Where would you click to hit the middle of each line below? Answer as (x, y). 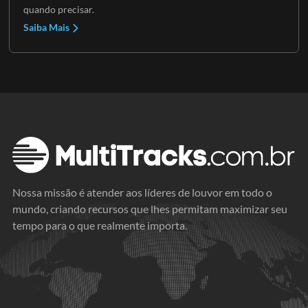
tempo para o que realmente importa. (100, 225)
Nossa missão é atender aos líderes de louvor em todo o (142, 192)
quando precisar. (58, 9)
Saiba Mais (47, 27)
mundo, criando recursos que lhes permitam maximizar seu (150, 208)
